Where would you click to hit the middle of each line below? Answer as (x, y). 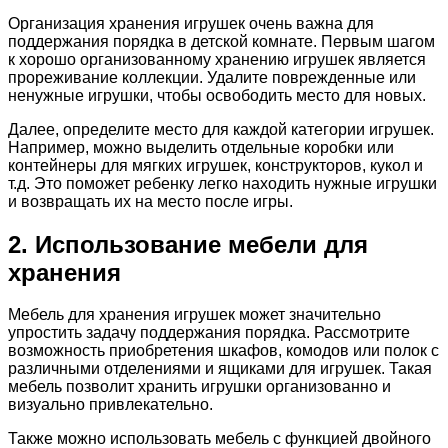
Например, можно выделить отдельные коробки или (201, 147)
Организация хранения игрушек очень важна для (191, 23)
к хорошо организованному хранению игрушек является (217, 59)
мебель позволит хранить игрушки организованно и (199, 387)
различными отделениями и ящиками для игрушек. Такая (220, 369)
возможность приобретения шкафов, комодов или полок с (223, 351)
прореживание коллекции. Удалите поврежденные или (212, 77)
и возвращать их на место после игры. (150, 201)
